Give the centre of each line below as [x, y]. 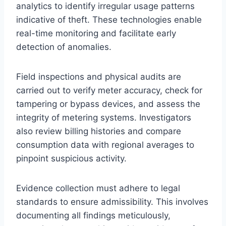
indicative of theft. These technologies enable [109, 19]
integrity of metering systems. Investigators [104, 117]
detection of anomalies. [64, 47]
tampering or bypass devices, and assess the [108, 104]
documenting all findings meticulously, [93, 215]
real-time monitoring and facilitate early [96, 33]
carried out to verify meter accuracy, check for [109, 90]
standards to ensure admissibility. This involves [112, 202]
